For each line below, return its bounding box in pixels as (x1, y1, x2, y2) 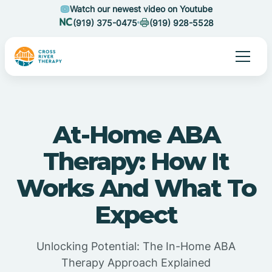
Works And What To (16, 173, 256, 203)
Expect (95, 200, 177, 229)
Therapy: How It (43, 146, 229, 176)
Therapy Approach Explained (61, 256, 211, 269)
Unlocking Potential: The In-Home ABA (36, 240, 236, 253)
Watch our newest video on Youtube (69, 4, 212, 14)
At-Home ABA (52, 120, 220, 149)
